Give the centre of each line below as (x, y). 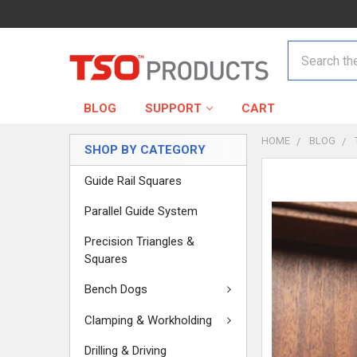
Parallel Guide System (141, 211)
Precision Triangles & (139, 241)
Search (307, 50)
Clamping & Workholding (148, 320)
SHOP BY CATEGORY (145, 150)
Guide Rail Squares (133, 181)
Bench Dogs (116, 290)
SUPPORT (173, 108)
